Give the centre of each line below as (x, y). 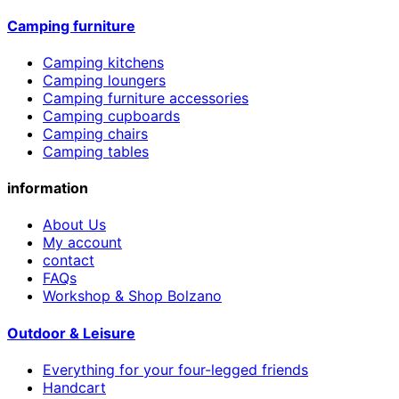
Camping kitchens (103, 62)
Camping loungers (104, 80)
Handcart (74, 387)
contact (69, 261)
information (48, 188)
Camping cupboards (111, 115)
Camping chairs (95, 133)
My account (82, 243)
